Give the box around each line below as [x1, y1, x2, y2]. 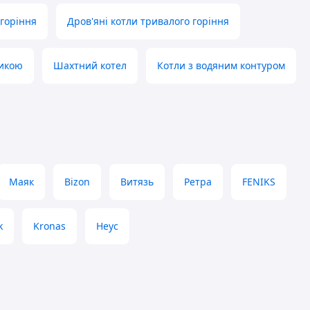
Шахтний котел [53, 59, 127, 73]
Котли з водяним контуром [157, 59, 285, 73]
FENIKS [242, 175, 275, 189]
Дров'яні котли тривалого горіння [67, 15, 229, 28]
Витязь [120, 175, 154, 189]
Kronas [33, 219, 66, 233]
